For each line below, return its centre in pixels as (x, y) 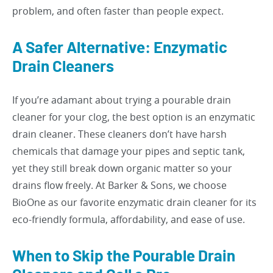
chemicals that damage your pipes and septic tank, (129, 151)
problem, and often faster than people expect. (118, 11)
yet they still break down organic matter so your (122, 168)
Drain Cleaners (63, 67)
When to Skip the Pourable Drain (124, 257)
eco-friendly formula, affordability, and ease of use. (129, 219)
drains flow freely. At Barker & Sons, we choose (119, 185)
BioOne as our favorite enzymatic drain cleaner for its (134, 202)
